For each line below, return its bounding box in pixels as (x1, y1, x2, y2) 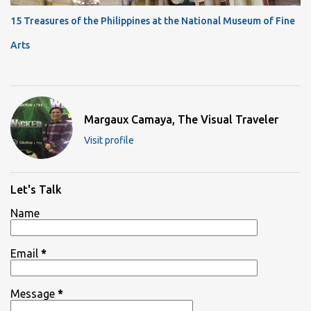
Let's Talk (10, 183, 62, 196)
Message (10, 287, 58, 300)
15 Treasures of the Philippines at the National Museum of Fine (10, 15, 295, 26)
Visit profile (84, 134, 134, 146)
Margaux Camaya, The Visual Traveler (84, 112, 278, 126)
